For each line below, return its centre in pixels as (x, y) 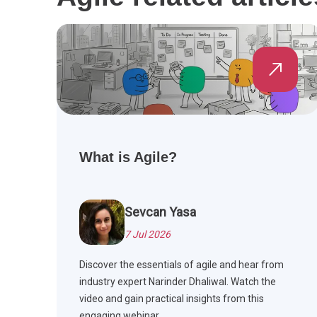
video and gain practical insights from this (172, 299)
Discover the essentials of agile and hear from (181, 265)
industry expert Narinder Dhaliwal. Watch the (178, 282)
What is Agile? (128, 157)
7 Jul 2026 (148, 235)
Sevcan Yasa (160, 212)
